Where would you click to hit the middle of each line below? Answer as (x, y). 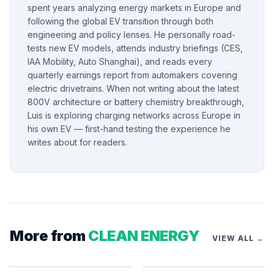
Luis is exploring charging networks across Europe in (134, 115)
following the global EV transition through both (120, 21)
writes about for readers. (77, 142)
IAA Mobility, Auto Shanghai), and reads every (120, 61)
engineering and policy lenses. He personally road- (131, 34)
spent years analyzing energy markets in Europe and (134, 7)
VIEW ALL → (238, 239)
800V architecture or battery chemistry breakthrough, (135, 102)
